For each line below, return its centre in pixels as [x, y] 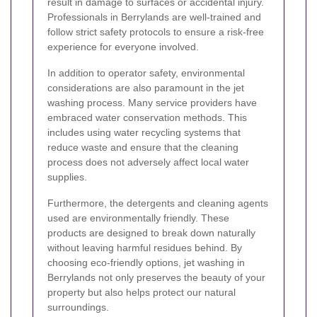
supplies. [67, 177]
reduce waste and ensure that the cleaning [143, 148]
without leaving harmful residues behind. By [145, 248]
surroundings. [78, 307]
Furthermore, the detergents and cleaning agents [158, 203]
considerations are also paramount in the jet [146, 88]
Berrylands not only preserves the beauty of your [156, 278]
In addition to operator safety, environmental [146, 73]
